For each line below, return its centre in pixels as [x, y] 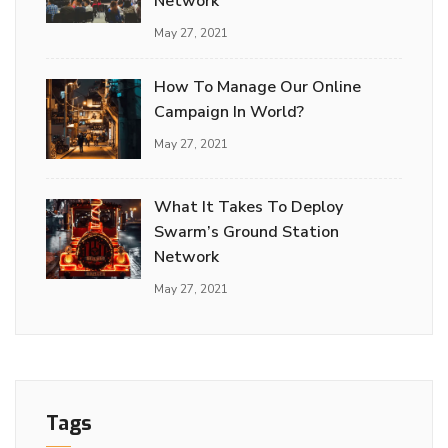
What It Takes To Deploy [248, 206]
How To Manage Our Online [257, 86]
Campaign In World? [229, 111]
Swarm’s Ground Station [246, 231]
